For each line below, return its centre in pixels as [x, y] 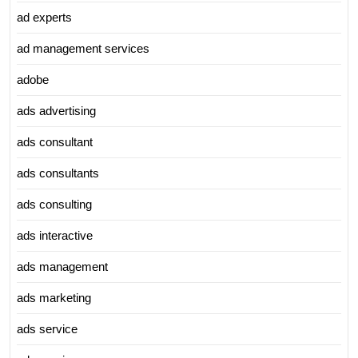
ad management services [83, 48]
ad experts [44, 17]
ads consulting [54, 204]
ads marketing [54, 298]
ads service [47, 329]
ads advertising [56, 111]
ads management [62, 267]
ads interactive [55, 235]
